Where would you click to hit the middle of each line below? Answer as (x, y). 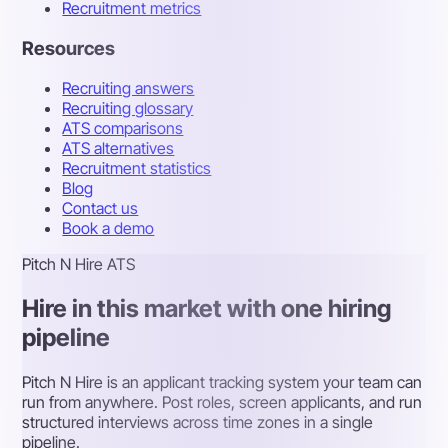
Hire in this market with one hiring (207, 309)
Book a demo (108, 228)
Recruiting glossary (128, 108)
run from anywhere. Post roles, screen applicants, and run (222, 402)
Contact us (100, 208)
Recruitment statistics (137, 168)
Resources (69, 48)
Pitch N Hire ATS (79, 264)
